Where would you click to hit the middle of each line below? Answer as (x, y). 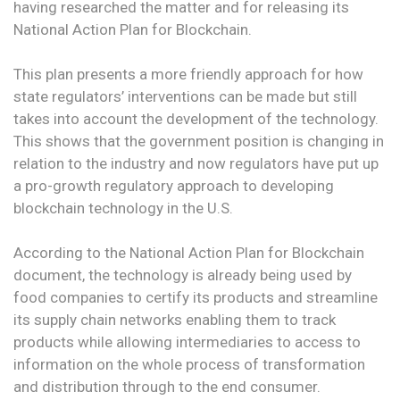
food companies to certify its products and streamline (196, 297)
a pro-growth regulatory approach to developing (174, 185)
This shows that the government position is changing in (199, 141)
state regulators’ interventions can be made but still (185, 96)
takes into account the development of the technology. (196, 118)
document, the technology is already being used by (183, 275)
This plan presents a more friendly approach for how (188, 74)
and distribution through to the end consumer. (167, 386)
